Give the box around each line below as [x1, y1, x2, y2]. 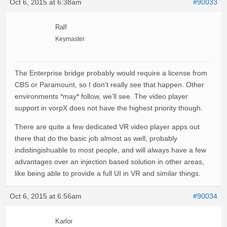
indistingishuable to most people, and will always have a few [15, 146, 206, 154]
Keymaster [55, 35, 85, 43]
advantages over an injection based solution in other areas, [15, 158, 204, 166]
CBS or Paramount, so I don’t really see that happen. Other [15, 81, 204, 89]
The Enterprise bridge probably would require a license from [15, 69, 207, 77]
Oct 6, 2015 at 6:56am [10, 192, 82, 200]
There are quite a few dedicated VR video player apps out [15, 123, 200, 131]
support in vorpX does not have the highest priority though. [15, 104, 203, 112]
